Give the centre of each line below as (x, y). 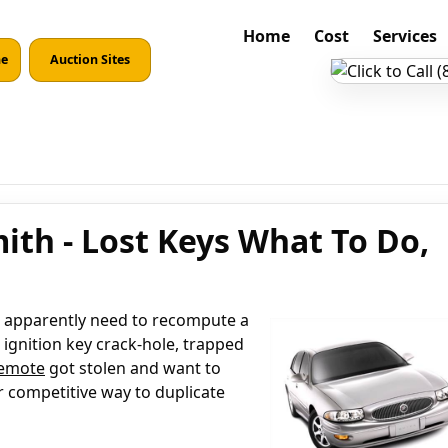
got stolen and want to (133, 368)
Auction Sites (90, 59)
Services (404, 36)
